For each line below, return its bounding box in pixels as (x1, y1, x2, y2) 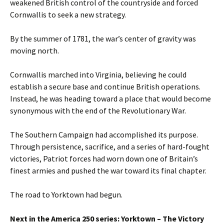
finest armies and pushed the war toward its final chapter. (10, 165, 206, 175)
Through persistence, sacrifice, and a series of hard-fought (10, 141, 209, 151)
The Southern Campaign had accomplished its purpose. (10, 129, 198, 139)
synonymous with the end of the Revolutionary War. (10, 105, 186, 115)
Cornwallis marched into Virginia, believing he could (10, 69, 186, 79)
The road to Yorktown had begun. (10, 189, 122, 199)
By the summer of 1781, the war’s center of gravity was (10, 33, 196, 43)
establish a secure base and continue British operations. (10, 81, 200, 91)
